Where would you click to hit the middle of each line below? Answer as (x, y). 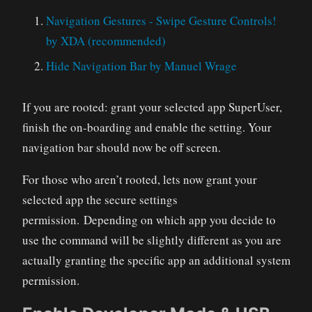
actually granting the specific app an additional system (156, 260)
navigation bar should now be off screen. (121, 147)
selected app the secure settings (100, 199)
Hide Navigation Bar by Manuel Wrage (141, 65)
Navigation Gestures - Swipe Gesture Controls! (161, 20)
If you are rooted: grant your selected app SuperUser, (152, 107)
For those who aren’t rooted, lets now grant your (139, 179)
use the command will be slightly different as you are (151, 240)
